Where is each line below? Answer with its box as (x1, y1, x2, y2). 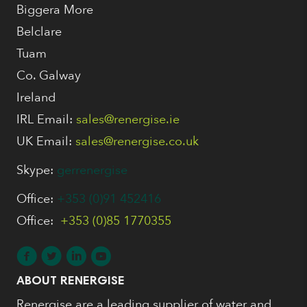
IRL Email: (16, 111, 76, 129)
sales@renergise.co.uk (75, 133, 199, 151)
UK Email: (16, 133, 75, 151)
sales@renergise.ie (76, 111, 180, 129)
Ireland (16, 89, 56, 107)
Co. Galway (16, 67, 81, 85)
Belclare (16, 23, 62, 41)
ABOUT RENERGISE (16, 275, 125, 288)
